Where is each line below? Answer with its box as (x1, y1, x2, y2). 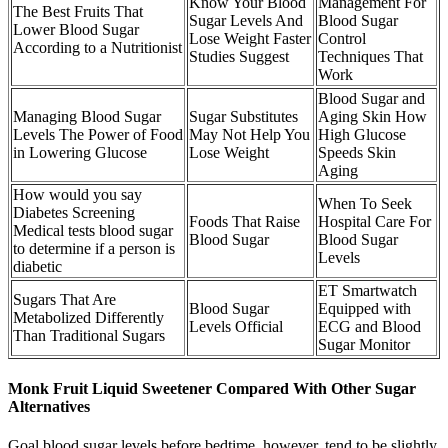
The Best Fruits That (13, 2, 143, 20)
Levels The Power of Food (13, 125, 183, 143)
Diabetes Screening (13, 203, 135, 221)
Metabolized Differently (13, 308, 164, 326)
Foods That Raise (189, 212, 300, 230)
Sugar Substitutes (189, 107, 298, 125)
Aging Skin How (318, 107, 427, 125)
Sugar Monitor (318, 335, 410, 353)
